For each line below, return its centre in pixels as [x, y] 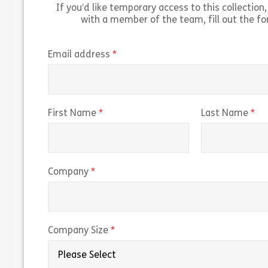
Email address [79, 55]
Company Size [78, 231]
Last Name [225, 113]
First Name [72, 113]
